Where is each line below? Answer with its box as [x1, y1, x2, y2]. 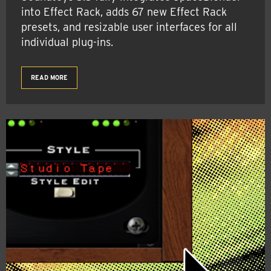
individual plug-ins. [21, 35, 113, 48]
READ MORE [31, 73, 68, 81]
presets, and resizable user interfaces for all [21, 20, 237, 33]
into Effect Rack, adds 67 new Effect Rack [21, 5, 227, 18]
